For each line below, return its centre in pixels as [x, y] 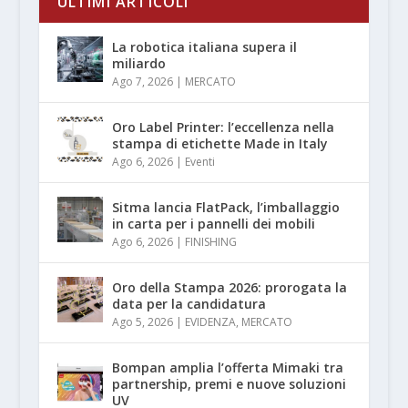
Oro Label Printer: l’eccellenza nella [223, 127]
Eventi [199, 161]
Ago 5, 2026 [142, 321]
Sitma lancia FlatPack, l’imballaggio [225, 207]
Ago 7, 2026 [142, 81]
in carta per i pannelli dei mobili [213, 223]
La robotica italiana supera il [204, 46]
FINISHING [210, 241]
